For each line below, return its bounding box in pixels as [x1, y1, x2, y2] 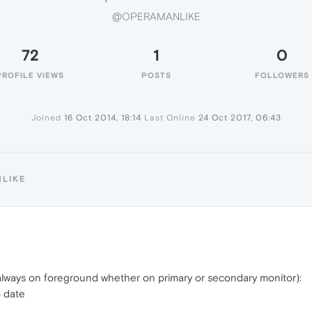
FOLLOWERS [255, 71, 309, 79]
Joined [31, 113, 61, 123]
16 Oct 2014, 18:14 [63, 113, 141, 123]
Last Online [143, 113, 196, 123]
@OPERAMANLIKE [111, 10, 201, 23]
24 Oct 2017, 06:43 [198, 113, 281, 123]
